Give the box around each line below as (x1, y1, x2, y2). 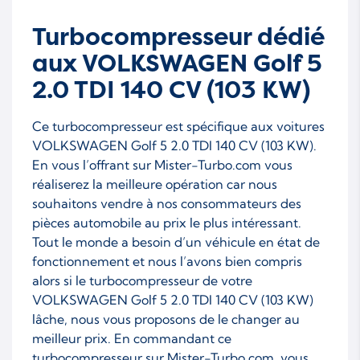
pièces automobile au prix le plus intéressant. (32, 214, 301, 231)
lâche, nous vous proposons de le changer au (32, 310, 300, 327)
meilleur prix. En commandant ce (32, 329, 231, 346)
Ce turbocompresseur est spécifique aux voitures (32, 117, 325, 134)
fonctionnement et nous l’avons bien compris (32, 252, 302, 269)
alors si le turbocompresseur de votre (32, 272, 252, 288)
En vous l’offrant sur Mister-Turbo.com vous (32, 156, 292, 173)
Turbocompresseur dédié (32, 21, 325, 52)
